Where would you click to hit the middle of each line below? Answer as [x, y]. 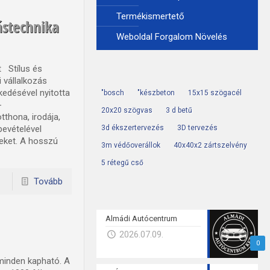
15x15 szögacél [215, 93]
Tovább [48, 181]
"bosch [112, 93]
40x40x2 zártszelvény [210, 145]
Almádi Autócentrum [141, 218]
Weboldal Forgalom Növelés [171, 37]
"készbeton [156, 93]
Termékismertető [150, 16]
